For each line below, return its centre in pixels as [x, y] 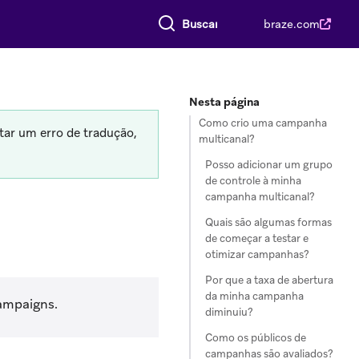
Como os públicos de [256, 338]
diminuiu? [229, 312]
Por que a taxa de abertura [269, 280]
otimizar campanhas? [257, 254]
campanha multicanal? [260, 197]
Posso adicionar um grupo [269, 165]
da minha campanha [254, 296]
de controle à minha [253, 181]
